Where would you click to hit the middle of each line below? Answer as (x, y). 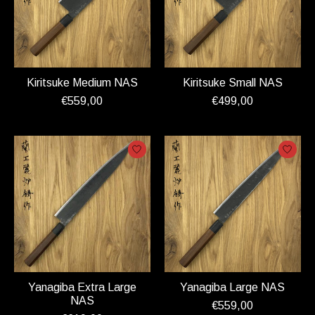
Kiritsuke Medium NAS (82, 83)
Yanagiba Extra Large (82, 288)
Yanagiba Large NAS (233, 288)
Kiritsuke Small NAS (232, 83)
